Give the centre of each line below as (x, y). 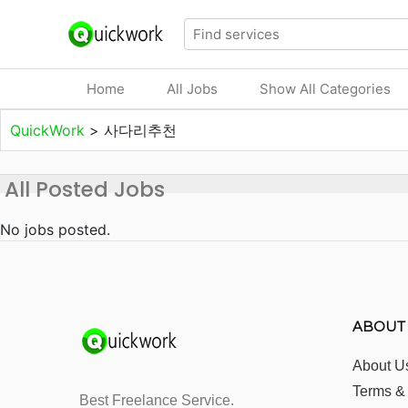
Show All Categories (325, 89)
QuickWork (50, 130)
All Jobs (192, 89)
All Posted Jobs (85, 189)
